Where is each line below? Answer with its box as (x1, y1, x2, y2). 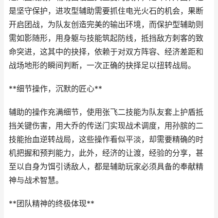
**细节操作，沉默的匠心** (9, 84, 102, 93)
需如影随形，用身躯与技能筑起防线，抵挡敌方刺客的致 (9, 34, 203, 43)
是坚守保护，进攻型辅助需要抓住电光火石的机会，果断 (9, 6, 203, 16)
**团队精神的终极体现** (9, 199, 94, 208)
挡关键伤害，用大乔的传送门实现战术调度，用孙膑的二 (9, 121, 203, 130)
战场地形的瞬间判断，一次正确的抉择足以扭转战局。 (9, 61, 196, 70)
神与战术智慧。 (9, 176, 63, 185)
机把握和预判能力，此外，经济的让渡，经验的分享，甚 (9, 148, 203, 158)
